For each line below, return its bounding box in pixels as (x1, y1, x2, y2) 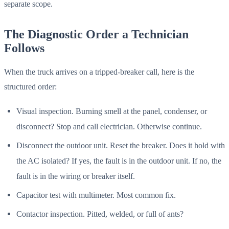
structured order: (4, 82, 57, 92)
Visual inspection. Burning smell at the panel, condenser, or (16, 106, 207, 116)
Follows (4, 41, 44, 55)
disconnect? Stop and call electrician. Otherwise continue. (16, 121, 202, 131)
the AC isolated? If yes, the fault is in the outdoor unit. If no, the (16, 155, 221, 166)
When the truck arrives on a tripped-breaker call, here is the (4, 67, 194, 77)
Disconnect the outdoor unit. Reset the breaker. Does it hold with (16, 140, 225, 150)
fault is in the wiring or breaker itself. (16, 171, 135, 181)
